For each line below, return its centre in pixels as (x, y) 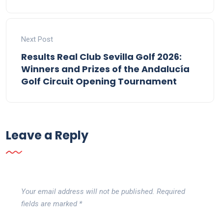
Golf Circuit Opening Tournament (99, 81)
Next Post (37, 39)
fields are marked (50, 204)
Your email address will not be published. (88, 191)
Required (171, 191)
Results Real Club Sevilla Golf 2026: (101, 56)
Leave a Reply (47, 135)
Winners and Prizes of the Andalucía (105, 69)
